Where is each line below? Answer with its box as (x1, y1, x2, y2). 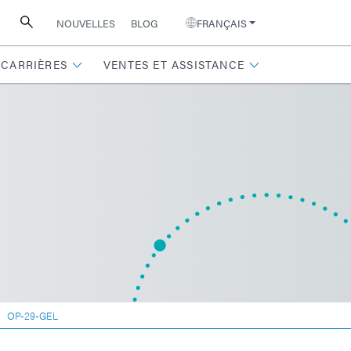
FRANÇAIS (196, 15, 247, 31)
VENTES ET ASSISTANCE (103, 56, 244, 72)
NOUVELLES (56, 15, 116, 31)
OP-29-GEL (7, 307, 58, 323)
